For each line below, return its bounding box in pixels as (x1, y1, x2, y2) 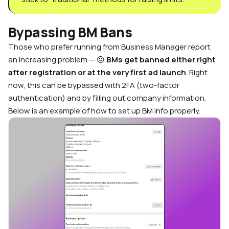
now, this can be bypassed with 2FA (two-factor (8, 79, 179, 90)
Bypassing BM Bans (8, 22, 132, 41)
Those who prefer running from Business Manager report (8, 41, 211, 52)
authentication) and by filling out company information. (8, 92, 206, 103)
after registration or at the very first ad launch (8, 66, 186, 78)
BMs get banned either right (106, 54, 216, 65)
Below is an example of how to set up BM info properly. (8, 105, 200, 116)
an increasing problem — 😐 (8, 54, 106, 65)
